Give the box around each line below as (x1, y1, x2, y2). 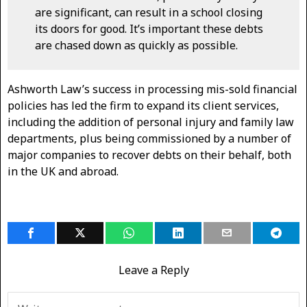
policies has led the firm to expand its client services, (8, 98, 279, 114)
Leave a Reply (118, 262, 189, 278)
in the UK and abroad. (8, 164, 119, 180)
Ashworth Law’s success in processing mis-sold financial (8, 82, 297, 97)
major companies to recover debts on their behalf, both (8, 147, 291, 163)
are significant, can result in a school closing (35, 5, 262, 21)
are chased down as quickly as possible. (35, 38, 238, 53)
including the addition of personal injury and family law (8, 114, 294, 130)
